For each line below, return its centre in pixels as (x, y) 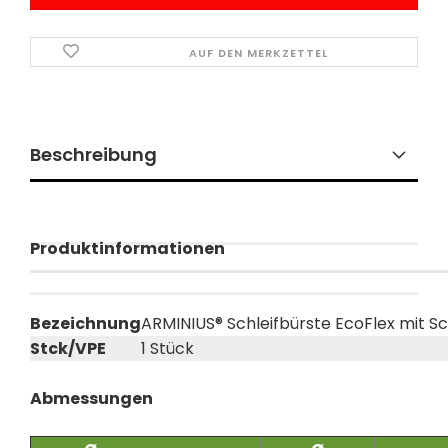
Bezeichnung (85, 323)
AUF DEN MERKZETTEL (258, 53)
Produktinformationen (127, 248)
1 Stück (167, 348)
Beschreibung (93, 154)
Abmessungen (91, 398)
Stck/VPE (68, 348)
